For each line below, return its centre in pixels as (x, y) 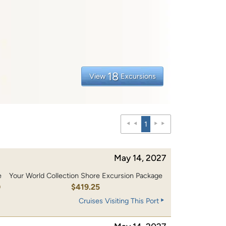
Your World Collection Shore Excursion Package (86, 176)
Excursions (138, 76)
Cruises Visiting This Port (119, 201)
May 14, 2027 (140, 158)
